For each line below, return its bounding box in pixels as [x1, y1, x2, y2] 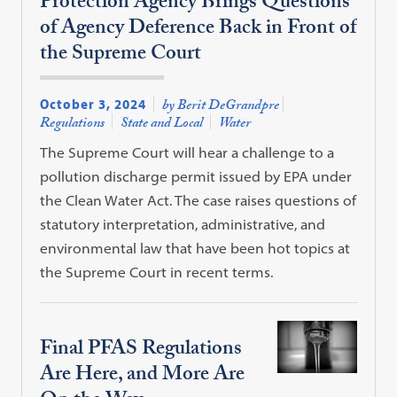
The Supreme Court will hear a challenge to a [40, 143, 335, 161]
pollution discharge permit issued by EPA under [40, 167, 353, 185]
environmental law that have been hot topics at [40, 238, 351, 257]
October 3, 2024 [40, 94, 147, 113]
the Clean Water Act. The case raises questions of [40, 191, 357, 209]
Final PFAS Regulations [40, 332, 243, 368]
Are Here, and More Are [40, 358, 245, 393]
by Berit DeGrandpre [162, 94, 280, 119]
